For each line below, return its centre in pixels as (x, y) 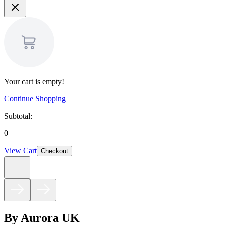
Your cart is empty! (34, 82)
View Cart (20, 151)
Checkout (54, 151)
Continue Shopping (35, 99)
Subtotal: (18, 116)
